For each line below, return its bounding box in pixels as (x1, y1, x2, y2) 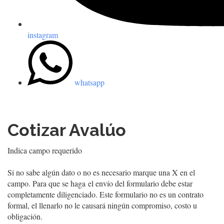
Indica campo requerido (7, 145, 82, 156)
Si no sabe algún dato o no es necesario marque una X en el (7, 167, 195, 178)
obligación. (7, 211, 42, 222)
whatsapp (74, 77, 104, 88)
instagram (27, 29, 58, 40)
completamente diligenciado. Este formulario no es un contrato (7, 189, 203, 200)
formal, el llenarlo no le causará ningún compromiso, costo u (7, 200, 197, 211)
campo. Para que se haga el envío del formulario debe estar (7, 178, 192, 189)
